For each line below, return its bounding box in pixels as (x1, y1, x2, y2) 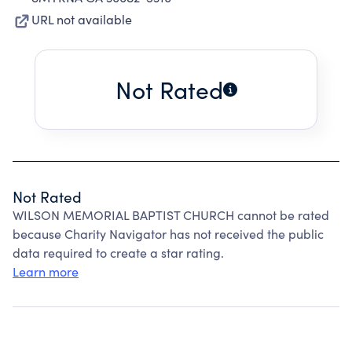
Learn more (13, 263, 79, 280)
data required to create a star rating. (13, 244, 224, 261)
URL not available (31, 11, 132, 27)
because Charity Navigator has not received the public (13, 225, 324, 242)
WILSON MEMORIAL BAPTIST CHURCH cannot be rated (13, 207, 329, 223)
